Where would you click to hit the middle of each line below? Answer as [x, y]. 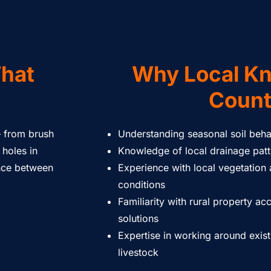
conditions [142, 184]
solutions [138, 218]
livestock [138, 252]
